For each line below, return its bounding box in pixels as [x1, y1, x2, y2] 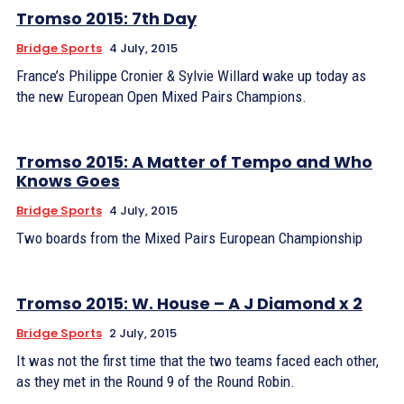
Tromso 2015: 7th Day [16, 7, 197, 30]
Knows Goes [16, 170, 120, 192]
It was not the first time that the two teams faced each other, [16, 352, 379, 370]
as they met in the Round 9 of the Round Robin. [16, 372, 295, 390]
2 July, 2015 [109, 325, 177, 342]
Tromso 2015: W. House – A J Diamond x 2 [16, 292, 363, 315]
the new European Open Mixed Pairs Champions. [16, 87, 307, 106]
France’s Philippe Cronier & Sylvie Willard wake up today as [16, 67, 366, 85]
